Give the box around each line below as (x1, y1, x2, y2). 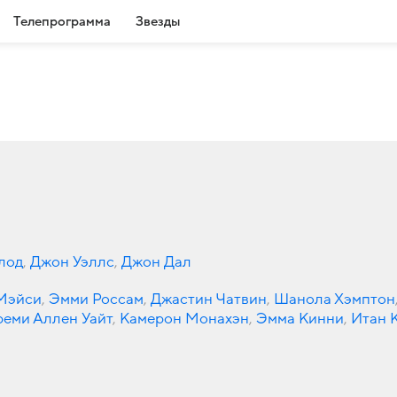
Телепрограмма (13, 14, 111, 28)
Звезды (136, 14, 180, 28)
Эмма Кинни (256, 310, 344, 327)
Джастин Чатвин (151, 291, 267, 307)
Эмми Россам (49, 291, 144, 307)
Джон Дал (121, 253, 191, 270)
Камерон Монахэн (120, 310, 249, 327)
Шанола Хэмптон (274, 291, 395, 307)
